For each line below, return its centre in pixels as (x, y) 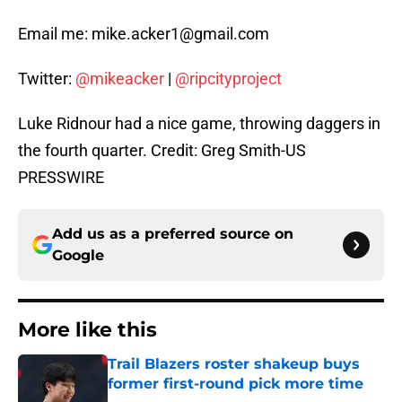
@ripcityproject (228, 79)
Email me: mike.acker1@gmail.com (144, 34)
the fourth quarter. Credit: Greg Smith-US (162, 151)
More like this (87, 330)
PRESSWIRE (61, 178)
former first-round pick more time (236, 384)
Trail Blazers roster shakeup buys (234, 364)
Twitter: (47, 79)
